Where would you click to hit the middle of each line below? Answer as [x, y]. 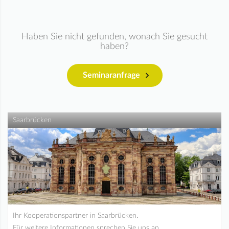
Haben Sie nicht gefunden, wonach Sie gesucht [114, 37]
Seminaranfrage [111, 75]
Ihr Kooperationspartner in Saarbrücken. [75, 216]
